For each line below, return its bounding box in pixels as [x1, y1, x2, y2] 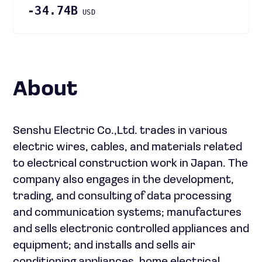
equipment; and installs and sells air [13, 240, 195, 251]
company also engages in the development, [13, 174, 234, 186]
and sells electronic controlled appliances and [13, 223, 249, 235]
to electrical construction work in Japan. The [13, 158, 248, 170]
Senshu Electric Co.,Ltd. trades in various [13, 125, 227, 137]
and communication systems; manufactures [13, 207, 242, 219]
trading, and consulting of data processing [13, 191, 231, 202]
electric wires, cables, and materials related [13, 142, 242, 153]
